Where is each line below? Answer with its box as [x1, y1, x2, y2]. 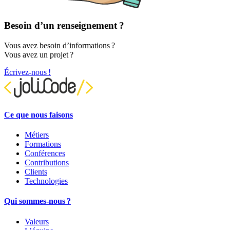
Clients [25, 167, 47, 177]
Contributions [25, 158, 69, 167]
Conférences [25, 149, 65, 158]
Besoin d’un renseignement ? [4, 20, 124, 31]
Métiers [25, 130, 49, 140]
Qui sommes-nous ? [4, 197, 71, 206]
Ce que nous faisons [4, 110, 73, 119]
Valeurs [25, 217, 49, 226]
